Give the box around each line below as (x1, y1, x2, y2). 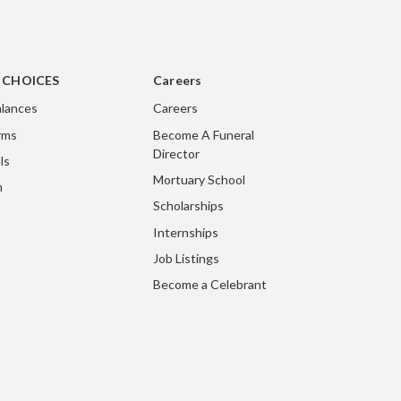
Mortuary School (153, 171, 245, 187)
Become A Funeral (153, 126, 254, 142)
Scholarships (153, 198, 224, 214)
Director (153, 145, 200, 161)
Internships (153, 224, 218, 240)
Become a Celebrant (153, 277, 267, 293)
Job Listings (153, 251, 219, 267)
